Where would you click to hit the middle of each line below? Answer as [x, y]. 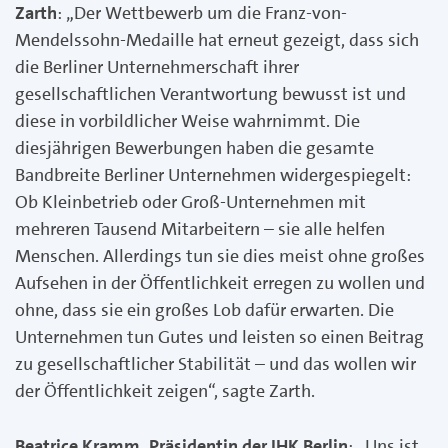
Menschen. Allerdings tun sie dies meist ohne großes [220, 255]
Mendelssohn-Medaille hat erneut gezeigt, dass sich [217, 39]
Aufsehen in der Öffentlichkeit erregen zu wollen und [220, 282]
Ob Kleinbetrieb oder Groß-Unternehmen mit [190, 201]
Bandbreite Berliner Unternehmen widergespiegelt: [213, 174]
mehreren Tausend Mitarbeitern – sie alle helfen [200, 228]
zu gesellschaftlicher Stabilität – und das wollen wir [215, 363]
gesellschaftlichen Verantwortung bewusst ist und [210, 93]
